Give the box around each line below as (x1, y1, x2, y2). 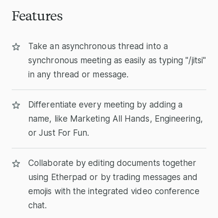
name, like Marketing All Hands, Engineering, (28, 113, 203, 124)
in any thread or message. (28, 69, 129, 79)
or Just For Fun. (28, 127, 90, 138)
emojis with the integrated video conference (28, 186, 200, 196)
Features (12, 6, 63, 23)
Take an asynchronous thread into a (28, 41, 168, 51)
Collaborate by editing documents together (28, 158, 197, 168)
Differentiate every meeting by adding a (28, 99, 183, 109)
